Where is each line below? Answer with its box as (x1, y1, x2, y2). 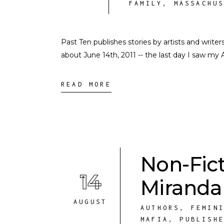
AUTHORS (140, 204, 180, 211)
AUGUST (73, 198, 107, 205)
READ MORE (61, 80, 111, 88)
